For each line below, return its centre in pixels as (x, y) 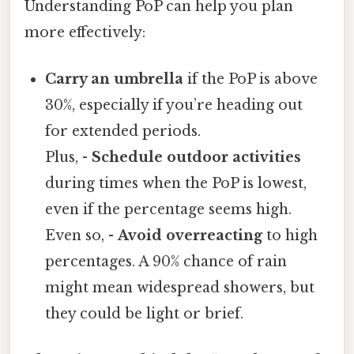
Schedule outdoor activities (197, 158)
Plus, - (69, 158)
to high (290, 236)
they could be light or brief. (145, 314)
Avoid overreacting (190, 236)
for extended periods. (123, 132)
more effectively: (85, 32)
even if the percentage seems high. (169, 210)
